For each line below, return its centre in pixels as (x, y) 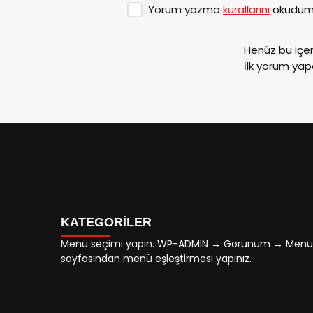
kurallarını (246, 9)
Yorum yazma (185, 9)
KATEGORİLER (106, 222)
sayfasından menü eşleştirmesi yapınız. (156, 258)
